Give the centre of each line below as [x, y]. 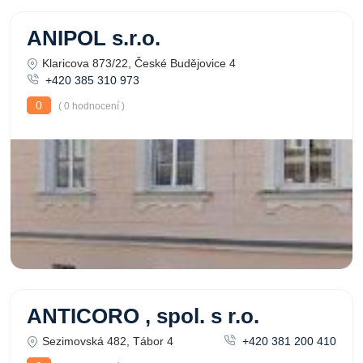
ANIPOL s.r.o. [94, 38]
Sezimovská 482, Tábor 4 [108, 341]
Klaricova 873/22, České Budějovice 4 [139, 63]
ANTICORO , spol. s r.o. [143, 316]
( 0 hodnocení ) [90, 106]
